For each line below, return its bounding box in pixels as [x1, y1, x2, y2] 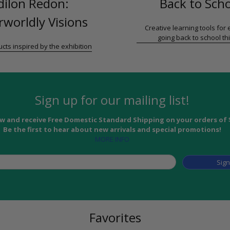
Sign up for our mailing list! [34, 91, 189, 108]
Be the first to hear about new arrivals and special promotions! [3, 125, 221, 135]
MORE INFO [94, 135, 129, 144]
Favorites [89, 209, 141, 226]
